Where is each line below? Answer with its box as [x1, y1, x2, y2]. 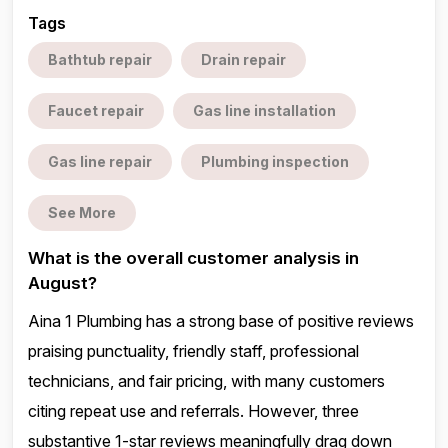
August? [28, 273, 97, 293]
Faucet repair [48, 102, 144, 119]
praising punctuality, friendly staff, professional [28, 341, 359, 361]
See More [48, 204, 116, 221]
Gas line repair [48, 153, 152, 170]
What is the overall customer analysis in [28, 248, 359, 268]
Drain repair [201, 51, 286, 68]
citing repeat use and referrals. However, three [28, 401, 359, 421]
